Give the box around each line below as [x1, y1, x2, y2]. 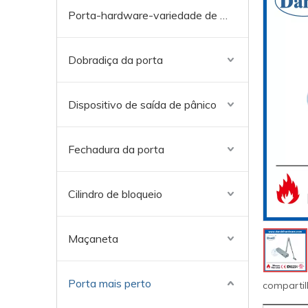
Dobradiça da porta [68, 53, 163, 67]
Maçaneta [68, 232, 118, 245]
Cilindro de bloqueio [68, 187, 162, 201]
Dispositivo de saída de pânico [68, 98, 217, 111]
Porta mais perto [68, 276, 151, 290]
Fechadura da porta [68, 142, 164, 156]
